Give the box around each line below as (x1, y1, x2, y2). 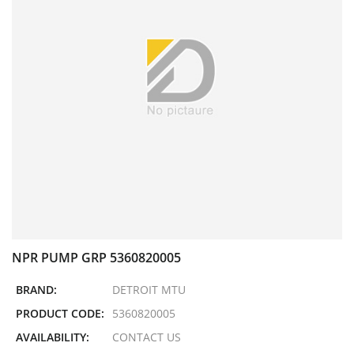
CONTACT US (112, 330, 181, 345)
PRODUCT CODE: (16, 306, 104, 321)
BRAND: (16, 282, 57, 297)
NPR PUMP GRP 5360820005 (12, 249, 181, 266)
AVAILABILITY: (16, 330, 89, 345)
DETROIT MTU (112, 282, 186, 297)
